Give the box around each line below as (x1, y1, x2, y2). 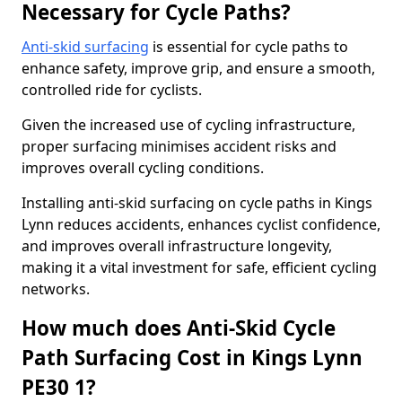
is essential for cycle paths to (149, 37, 348, 57)
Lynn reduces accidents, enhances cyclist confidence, (22, 214, 380, 234)
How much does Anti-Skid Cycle (22, 314, 336, 342)
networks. (22, 279, 90, 299)
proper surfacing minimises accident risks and (22, 136, 336, 156)
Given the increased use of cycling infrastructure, (22, 115, 355, 135)
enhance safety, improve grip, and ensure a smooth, (22, 58, 375, 78)
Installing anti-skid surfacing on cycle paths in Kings (22, 193, 372, 213)
